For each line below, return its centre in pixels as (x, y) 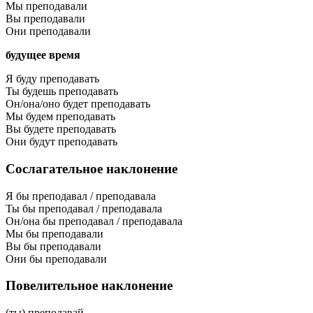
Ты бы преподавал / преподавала (84, 208)
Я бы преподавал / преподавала (81, 196)
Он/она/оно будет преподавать (78, 104)
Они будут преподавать (61, 142)
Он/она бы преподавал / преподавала (94, 221)
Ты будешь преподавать (62, 92)
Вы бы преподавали (53, 246)
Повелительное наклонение (89, 286)
